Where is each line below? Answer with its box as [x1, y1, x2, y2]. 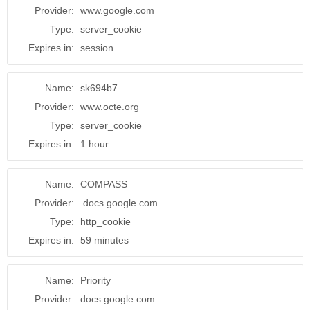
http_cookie [80, 216, 131, 228]
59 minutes [80, 235, 129, 246]
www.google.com [80, 5, 154, 17]
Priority [80, 275, 111, 286]
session [80, 42, 113, 54]
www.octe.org [80, 101, 139, 113]
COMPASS [80, 179, 127, 190]
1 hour [80, 138, 109, 150]
